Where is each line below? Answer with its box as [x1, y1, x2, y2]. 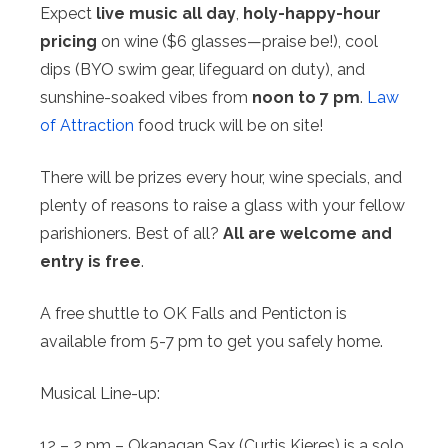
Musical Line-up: [40, 383, 160, 403]
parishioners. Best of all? [40, 223, 223, 243]
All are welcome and [223, 223, 392, 243]
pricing [40, 31, 97, 51]
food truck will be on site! [134, 115, 323, 135]
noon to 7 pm [252, 87, 360, 107]
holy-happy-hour [243, 3, 381, 23]
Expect [40, 3, 96, 23]
